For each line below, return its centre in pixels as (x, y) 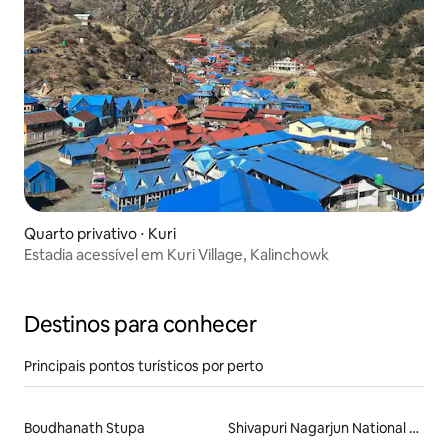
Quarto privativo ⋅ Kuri (100, 234)
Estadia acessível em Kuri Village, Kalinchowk (176, 255)
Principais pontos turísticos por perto (143, 366)
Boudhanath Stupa (84, 428)
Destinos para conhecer (140, 325)
